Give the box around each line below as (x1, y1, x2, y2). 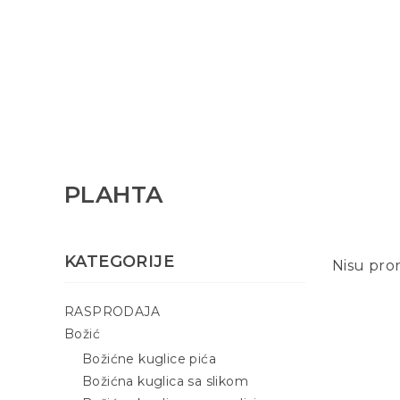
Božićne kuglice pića (82, 351, 216, 368)
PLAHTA (64, 179, 163, 209)
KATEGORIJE (64, 251, 174, 271)
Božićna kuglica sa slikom (82, 373, 248, 390)
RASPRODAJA (64, 303, 160, 320)
